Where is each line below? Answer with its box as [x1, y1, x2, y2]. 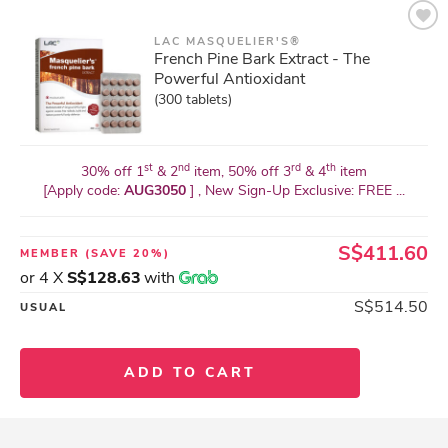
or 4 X [20, 267, 67, 289]
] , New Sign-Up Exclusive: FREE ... [190, 181, 405, 200]
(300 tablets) [154, 90, 232, 109]
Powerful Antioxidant [154, 68, 305, 90]
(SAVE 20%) [85, 246, 170, 261]
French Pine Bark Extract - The [154, 48, 370, 70]
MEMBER [20, 246, 85, 261]
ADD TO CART [124, 363, 256, 382]
